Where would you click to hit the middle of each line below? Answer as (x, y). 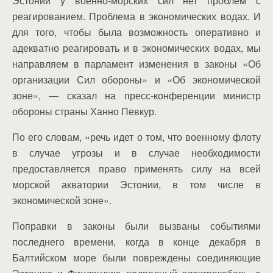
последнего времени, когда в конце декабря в (136, 241)
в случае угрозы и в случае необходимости (136, 152)
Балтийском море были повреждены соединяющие (136, 257)
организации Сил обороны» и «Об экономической (136, 79)
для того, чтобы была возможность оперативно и (136, 32)
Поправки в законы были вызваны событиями (136, 225)
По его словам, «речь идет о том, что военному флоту (136, 136)
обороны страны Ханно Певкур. (84, 111)
